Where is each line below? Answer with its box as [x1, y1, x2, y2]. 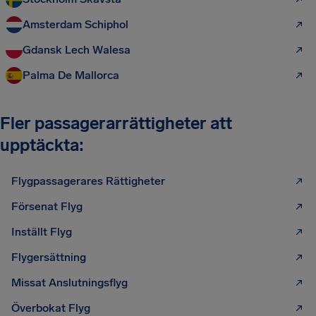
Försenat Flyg [11, 200, 83, 213]
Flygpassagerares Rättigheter [11, 174, 165, 188]
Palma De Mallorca [23, 68, 119, 82]
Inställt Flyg [11, 225, 72, 238]
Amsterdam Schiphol [23, 18, 128, 31]
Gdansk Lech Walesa [23, 43, 130, 56]
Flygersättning [11, 250, 86, 264]
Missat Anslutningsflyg [11, 276, 128, 289]
